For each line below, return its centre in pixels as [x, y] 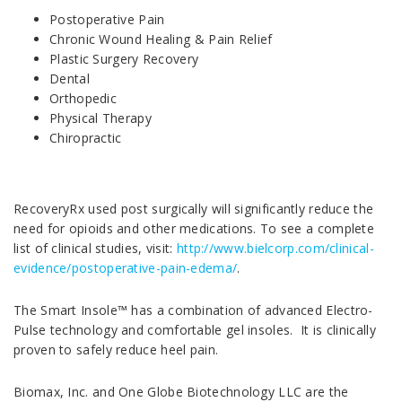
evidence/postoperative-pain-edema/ [126, 268]
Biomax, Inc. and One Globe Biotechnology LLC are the [181, 392]
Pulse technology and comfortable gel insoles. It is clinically [195, 330]
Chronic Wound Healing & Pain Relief [161, 39]
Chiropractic [86, 138]
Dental [70, 79]
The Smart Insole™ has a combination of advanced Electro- [193, 310]
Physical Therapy [100, 118]
